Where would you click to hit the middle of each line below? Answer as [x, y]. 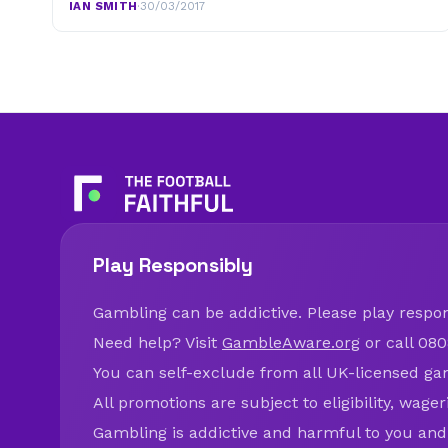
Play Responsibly [173, 265]
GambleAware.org [291, 343]
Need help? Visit [157, 343]
